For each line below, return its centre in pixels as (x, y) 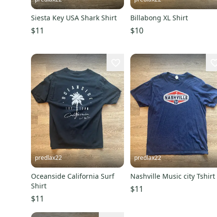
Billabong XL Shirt (159, 18)
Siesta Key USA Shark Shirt (74, 18)
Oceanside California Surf (73, 176)
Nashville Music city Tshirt (173, 176)
